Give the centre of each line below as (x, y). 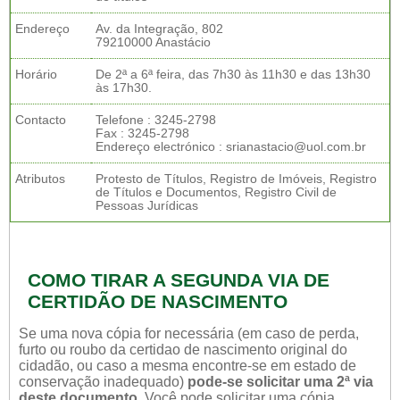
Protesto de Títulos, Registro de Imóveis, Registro (236, 179)
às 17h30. (124, 88)
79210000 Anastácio (153, 42)
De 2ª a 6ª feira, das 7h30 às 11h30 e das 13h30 (233, 75)
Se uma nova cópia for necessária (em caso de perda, (189, 333)
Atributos (40, 179)
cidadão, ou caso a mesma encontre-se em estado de (187, 366)
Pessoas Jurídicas (147, 206)
